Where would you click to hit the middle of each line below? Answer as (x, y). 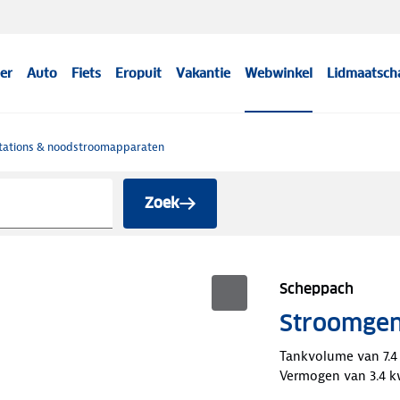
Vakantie (204, 73)
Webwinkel (279, 73)
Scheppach (316, 288)
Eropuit (139, 73)
